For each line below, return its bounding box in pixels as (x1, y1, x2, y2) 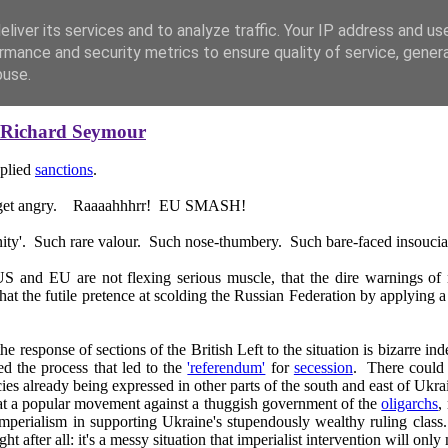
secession (293, 359, 353, 377)
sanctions (35, 161, 93, 179)
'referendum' (187, 359, 266, 377)
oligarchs (381, 395, 439, 413)
